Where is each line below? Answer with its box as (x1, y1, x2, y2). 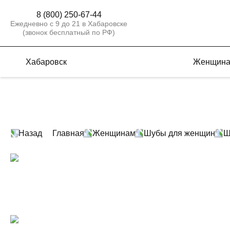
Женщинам (92, 129, 136, 138)
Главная (52, 129, 84, 138)
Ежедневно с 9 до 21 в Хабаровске (10, 19, 127, 28)
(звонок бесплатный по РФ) (23, 28, 115, 36)
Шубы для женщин (144, 129, 215, 138)
